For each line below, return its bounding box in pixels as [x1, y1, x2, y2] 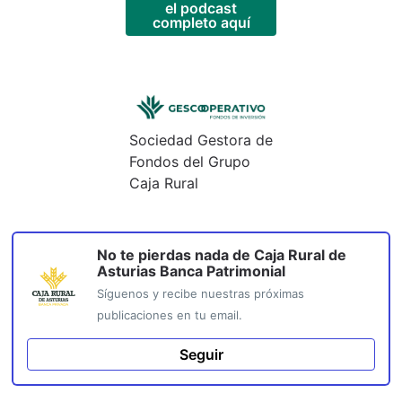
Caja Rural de [254, 246, 346, 265]
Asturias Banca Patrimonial [97, 262, 285, 281]
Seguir [179, 345, 223, 364]
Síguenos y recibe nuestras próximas [97, 286, 304, 301]
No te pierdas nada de [97, 246, 254, 265]
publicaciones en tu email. [97, 308, 242, 323]
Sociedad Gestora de [128, 131, 273, 150]
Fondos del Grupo [128, 153, 250, 171]
